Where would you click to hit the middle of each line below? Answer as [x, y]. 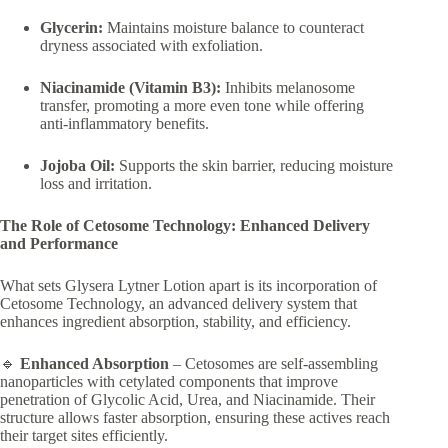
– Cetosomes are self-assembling [273, 363]
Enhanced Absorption [94, 363]
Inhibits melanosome [288, 87]
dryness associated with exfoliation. [153, 45]
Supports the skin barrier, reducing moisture [254, 165]
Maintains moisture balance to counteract [233, 27]
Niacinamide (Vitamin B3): [130, 87]
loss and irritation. [98, 183]
